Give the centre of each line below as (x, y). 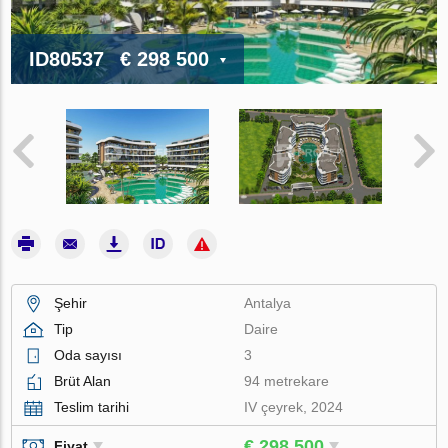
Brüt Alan (83, 380)
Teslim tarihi (92, 406)
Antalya (268, 302)
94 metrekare (287, 380)
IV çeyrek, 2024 (294, 406)
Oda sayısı (88, 354)
